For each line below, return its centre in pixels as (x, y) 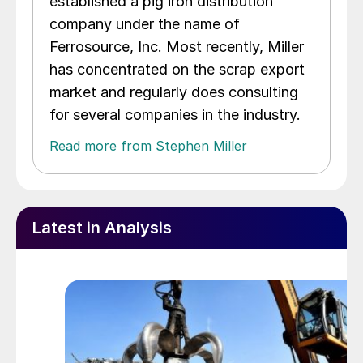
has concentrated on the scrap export (177, 70)
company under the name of (145, 24)
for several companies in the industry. (175, 115)
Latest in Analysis (102, 228)
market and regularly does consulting (174, 92)
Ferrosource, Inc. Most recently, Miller (177, 47)
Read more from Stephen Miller (148, 146)
